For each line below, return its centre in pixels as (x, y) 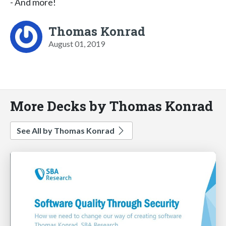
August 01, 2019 (77, 43)
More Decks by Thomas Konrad (111, 105)
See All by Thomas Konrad (66, 130)
